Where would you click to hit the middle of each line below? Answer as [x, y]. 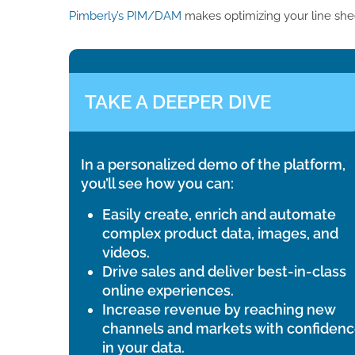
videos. [126, 253]
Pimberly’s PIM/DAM [125, 15]
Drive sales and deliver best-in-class [224, 272]
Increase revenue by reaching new [219, 310]
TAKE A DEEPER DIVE [178, 101]
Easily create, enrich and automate [219, 215]
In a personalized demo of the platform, [213, 164]
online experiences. [168, 291]
